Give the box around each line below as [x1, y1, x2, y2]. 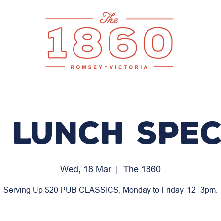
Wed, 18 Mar [60, 164, 111, 174]
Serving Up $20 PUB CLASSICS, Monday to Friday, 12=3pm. [3, 185, 218, 194]
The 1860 [123, 164, 161, 174]
